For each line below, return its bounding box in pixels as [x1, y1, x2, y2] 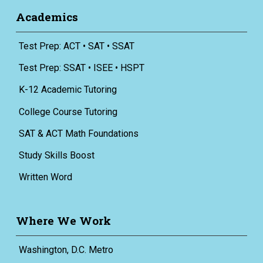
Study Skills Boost [18, 150, 95, 161]
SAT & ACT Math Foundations [18, 127, 139, 139]
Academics [15, 9, 78, 24]
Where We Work [15, 213, 111, 228]
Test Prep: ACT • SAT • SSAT [18, 41, 134, 52]
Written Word [18, 171, 72, 183]
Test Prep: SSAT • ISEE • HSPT [18, 62, 144, 74]
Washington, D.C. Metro [18, 244, 113, 256]
